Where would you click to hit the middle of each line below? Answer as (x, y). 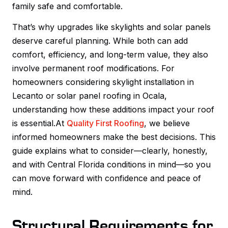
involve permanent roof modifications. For (93, 68)
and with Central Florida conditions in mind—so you (111, 164)
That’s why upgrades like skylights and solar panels (111, 27)
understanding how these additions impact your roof (113, 109)
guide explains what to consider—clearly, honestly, (110, 150)
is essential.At (39, 123)
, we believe (167, 123)
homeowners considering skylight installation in (103, 82)
